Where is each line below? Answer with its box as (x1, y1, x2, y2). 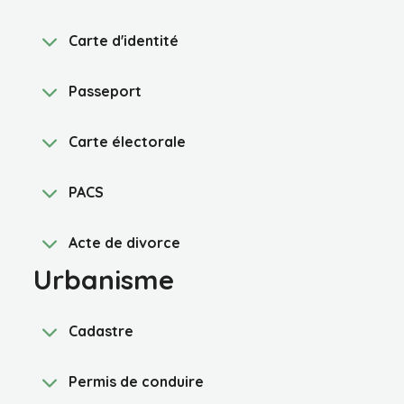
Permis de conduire (69, 372, 205, 390)
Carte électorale (69, 133, 187, 151)
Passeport (69, 82, 142, 100)
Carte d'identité (69, 32, 179, 50)
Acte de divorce (69, 234, 181, 252)
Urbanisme (33, 262, 175, 297)
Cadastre (69, 322, 134, 340)
